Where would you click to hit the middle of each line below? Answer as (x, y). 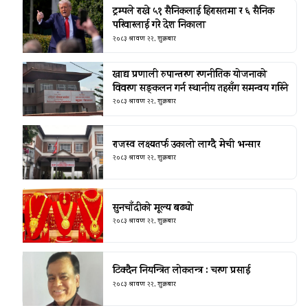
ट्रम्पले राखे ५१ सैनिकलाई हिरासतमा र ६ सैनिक (193, 12)
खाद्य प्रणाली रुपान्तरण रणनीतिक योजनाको (189, 75)
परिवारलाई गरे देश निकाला (159, 26)
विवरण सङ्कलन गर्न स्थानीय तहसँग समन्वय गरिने (200, 89)
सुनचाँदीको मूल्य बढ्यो (153, 208)
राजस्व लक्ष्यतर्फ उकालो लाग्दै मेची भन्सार (186, 145)
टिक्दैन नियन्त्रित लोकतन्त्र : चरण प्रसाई (181, 272)
